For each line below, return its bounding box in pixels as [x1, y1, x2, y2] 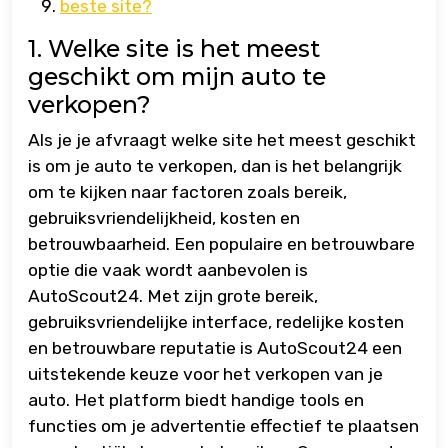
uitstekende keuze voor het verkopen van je [28, 364, 383, 385]
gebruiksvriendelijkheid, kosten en [28, 208, 300, 229]
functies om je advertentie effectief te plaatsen [28, 416, 419, 437]
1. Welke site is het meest [28, 34, 320, 64]
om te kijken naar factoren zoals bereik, [28, 182, 347, 203]
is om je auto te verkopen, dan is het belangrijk [28, 156, 402, 177]
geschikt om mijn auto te [28, 62, 326, 92]
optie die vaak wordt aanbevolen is [28, 260, 308, 281]
